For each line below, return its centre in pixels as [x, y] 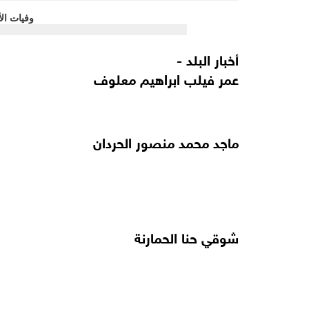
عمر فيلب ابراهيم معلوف [166, 78]
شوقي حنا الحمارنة [187, 237]
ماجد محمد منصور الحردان [166, 141]
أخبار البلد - [206, 59]
